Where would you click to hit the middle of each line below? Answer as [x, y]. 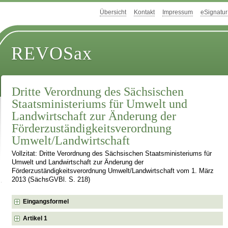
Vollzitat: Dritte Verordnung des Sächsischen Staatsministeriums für [112, 154]
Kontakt [144, 12]
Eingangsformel [46, 201]
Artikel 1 [35, 218]
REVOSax [52, 54]
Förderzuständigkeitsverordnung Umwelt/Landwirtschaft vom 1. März [113, 171]
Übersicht [113, 12]
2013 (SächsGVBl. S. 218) [51, 180]
